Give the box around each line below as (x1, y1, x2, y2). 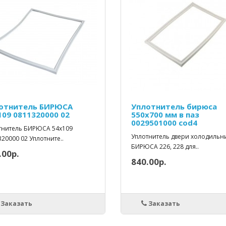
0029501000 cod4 (131, 118, 197, 128)
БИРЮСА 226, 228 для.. (131, 142, 199, 151)
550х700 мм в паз (131, 109, 199, 120)
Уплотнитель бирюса (131, 101, 217, 112)
